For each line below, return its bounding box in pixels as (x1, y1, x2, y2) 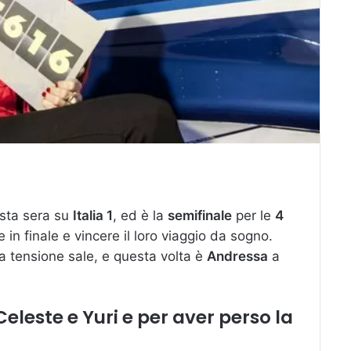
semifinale (168, 207, 232, 223)
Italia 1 (73, 207, 113, 223)
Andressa (207, 248, 268, 264)
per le (232, 207, 275, 223)
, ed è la (113, 207, 168, 223)
